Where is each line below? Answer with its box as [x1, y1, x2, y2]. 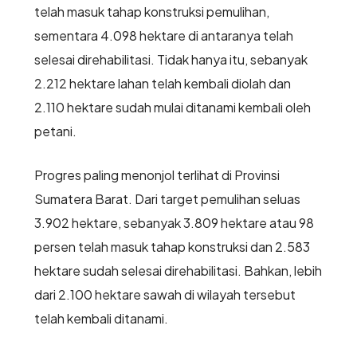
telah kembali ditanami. [33, 310, 171, 328]
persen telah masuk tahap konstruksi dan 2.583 [33, 238, 310, 256]
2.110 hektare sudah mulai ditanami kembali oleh [33, 99, 311, 116]
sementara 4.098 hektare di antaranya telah [33, 27, 293, 45]
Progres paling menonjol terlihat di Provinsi [33, 167, 280, 184]
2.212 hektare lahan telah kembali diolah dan [33, 75, 291, 92]
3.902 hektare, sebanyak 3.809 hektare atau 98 [33, 214, 314, 232]
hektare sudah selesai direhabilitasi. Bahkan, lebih [33, 262, 322, 280]
